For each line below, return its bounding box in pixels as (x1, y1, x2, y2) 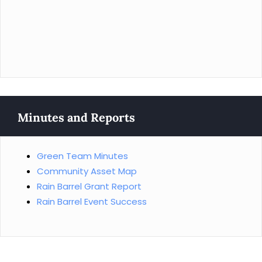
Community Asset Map (37, 165, 137, 177)
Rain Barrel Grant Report (37, 180, 142, 192)
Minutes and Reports (18, 110, 135, 125)
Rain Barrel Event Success (37, 195, 147, 208)
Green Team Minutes (37, 150, 128, 162)
